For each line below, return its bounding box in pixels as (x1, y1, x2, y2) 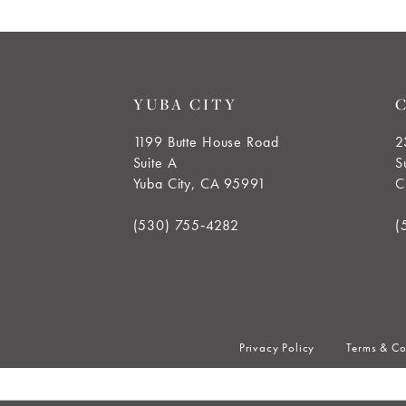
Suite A (132, 152, 178, 172)
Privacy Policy (238, 340, 315, 356)
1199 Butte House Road (132, 131, 279, 151)
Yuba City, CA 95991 (132, 173, 266, 193)
